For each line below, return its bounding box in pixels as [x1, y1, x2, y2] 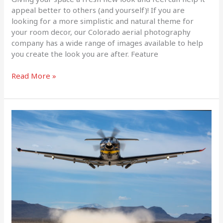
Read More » [11, 71, 57, 81]
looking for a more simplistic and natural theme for [11, 15, 194, 26]
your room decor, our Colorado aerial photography [11, 26, 191, 37]
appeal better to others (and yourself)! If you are [11, 4, 185, 15]
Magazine [11, 165, 46, 175]
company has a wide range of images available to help [11, 37, 204, 48]
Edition [11, 132, 36, 142]
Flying [11, 154, 32, 164]
